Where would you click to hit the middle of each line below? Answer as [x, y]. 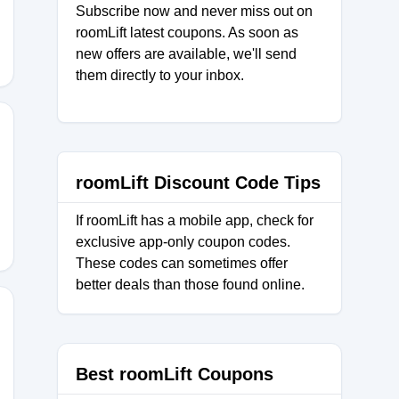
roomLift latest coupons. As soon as [187, 33]
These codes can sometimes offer [182, 263]
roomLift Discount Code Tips [198, 183]
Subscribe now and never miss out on [194, 11]
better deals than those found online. [190, 285]
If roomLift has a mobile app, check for [195, 220]
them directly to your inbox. [160, 75]
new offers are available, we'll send [186, 54]
